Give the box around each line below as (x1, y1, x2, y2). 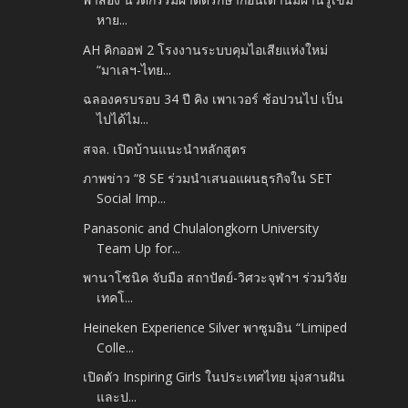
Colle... (97, 338, 135, 356)
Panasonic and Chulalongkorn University (83, 219, 320, 237)
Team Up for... (97, 239, 181, 257)
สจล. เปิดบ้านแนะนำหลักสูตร (83, 139, 248, 158)
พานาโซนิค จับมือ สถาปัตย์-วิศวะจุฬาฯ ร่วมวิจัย (83, 269, 348, 287)
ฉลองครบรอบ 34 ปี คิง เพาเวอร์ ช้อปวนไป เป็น (83, 90, 344, 108)
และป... (97, 388, 138, 406)
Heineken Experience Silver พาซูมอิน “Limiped (83, 318, 348, 336)
